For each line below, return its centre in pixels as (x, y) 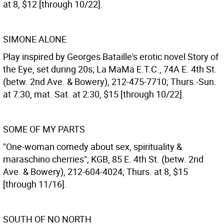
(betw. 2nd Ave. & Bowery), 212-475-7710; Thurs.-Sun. (110, 81)
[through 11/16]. (35, 184)
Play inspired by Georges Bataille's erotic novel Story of (111, 56)
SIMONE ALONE (35, 39)
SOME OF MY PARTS (44, 129)
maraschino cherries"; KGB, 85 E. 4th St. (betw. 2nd (103, 159)
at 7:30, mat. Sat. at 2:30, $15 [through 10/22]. (94, 94)
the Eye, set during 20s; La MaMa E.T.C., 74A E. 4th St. (110, 69)
